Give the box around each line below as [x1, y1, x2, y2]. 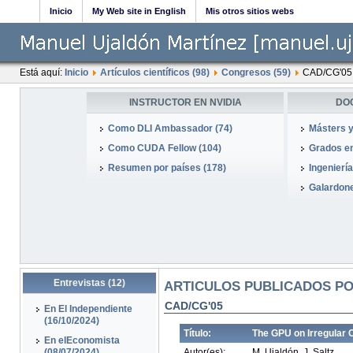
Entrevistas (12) [53, 277, 125, 288]
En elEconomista [43, 335, 120, 346]
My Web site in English [92, 6, 186, 16]
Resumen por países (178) [108, 162, 226, 173]
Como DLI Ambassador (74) [108, 123, 232, 134]
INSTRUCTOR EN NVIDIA [128, 97, 242, 108]
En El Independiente [43, 303, 132, 314]
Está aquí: [19, 67, 65, 78]
